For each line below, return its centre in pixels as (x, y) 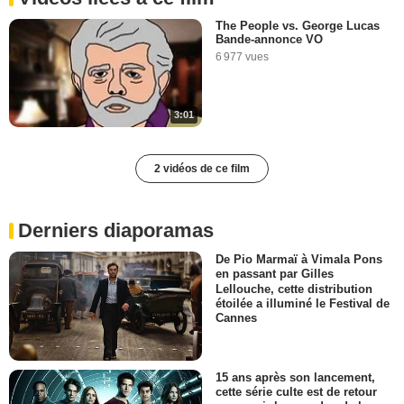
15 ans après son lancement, (295, 377)
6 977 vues (242, 57)
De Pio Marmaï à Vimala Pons (299, 260)
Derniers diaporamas (116, 231)
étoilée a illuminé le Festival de (303, 303)
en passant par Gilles (275, 274)
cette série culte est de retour (296, 391)
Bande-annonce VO (269, 39)
